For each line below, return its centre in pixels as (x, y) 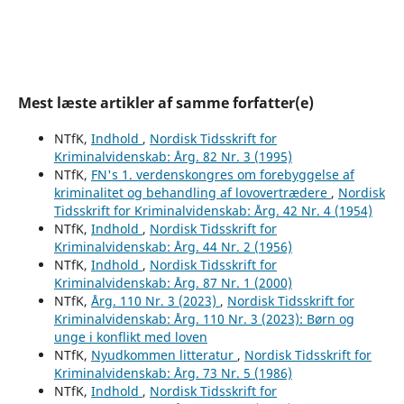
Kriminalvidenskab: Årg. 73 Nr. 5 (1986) (173, 372)
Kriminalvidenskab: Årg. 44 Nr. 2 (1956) (173, 246)
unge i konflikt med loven (130, 336)
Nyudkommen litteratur (164, 354)
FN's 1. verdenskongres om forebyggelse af (222, 174)
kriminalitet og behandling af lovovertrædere (192, 192)
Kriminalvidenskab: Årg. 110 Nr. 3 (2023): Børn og (204, 318)
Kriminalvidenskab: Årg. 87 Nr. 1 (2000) (173, 282)
